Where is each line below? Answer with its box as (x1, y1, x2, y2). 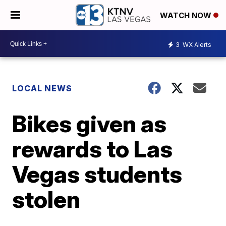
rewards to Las (12, 135, 173, 163)
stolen (12, 185, 81, 213)
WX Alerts (181, 40, 211, 48)
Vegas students (12, 160, 183, 188)
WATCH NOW (160, 11, 213, 21)
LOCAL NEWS (12, 83, 73, 93)
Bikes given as (12, 109, 167, 138)
